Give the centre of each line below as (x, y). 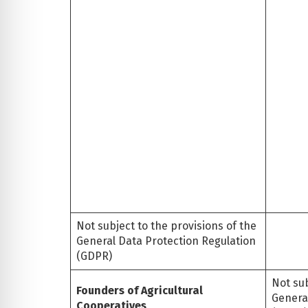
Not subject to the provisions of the (166, 225)
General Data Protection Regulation (166, 241)
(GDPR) (96, 256)
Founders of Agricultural (140, 290)
